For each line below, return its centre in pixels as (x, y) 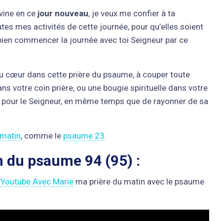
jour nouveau (63, 13)
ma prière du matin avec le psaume (139, 182)
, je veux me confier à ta (132, 13)
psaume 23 (84, 136)
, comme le (42, 136)
